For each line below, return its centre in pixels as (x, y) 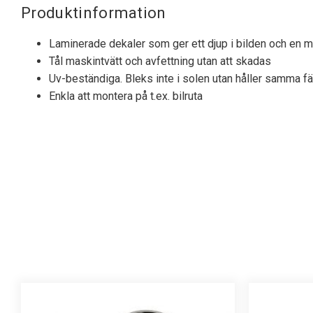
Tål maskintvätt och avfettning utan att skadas (160, 61)
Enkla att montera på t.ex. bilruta (126, 96)
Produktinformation (94, 12)
